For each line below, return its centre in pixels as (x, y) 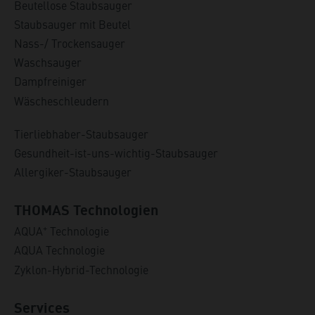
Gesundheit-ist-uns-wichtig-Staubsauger (116, 152)
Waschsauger (48, 62)
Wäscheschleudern (62, 100)
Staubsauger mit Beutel (72, 24)
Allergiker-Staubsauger (73, 172)
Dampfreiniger (50, 81)
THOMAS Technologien (86, 210)
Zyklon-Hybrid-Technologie (81, 269)
